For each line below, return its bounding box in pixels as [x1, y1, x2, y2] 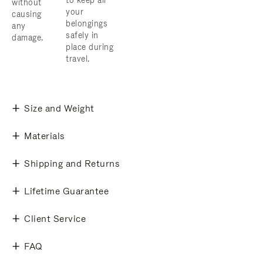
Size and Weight [24, 102, 95, 114]
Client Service [24, 213, 86, 225]
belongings [66, 18, 107, 29]
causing [12, 9, 42, 19]
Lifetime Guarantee [24, 185, 109, 197]
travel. [66, 53, 90, 64]
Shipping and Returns [24, 157, 120, 170]
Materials [24, 130, 65, 142]
